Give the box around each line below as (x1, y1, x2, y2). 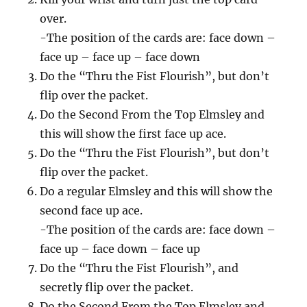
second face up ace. (40, 204, 143, 218)
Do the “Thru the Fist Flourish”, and (40, 261, 239, 275)
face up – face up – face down (40, 50, 201, 64)
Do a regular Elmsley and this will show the (40, 184, 273, 199)
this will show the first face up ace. (40, 127, 227, 141)
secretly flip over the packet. (40, 280, 194, 295)
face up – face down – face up (40, 242, 201, 256)
